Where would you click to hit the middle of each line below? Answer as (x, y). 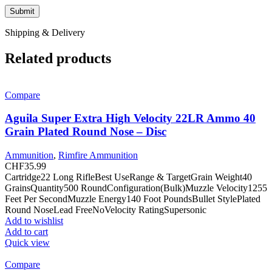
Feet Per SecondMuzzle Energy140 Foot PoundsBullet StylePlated (133, 199)
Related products (58, 58)
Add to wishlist (34, 220)
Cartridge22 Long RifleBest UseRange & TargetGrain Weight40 (128, 177)
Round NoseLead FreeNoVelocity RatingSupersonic (106, 209)
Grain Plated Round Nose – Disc (86, 132)
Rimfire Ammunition (98, 155)
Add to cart (26, 231)
